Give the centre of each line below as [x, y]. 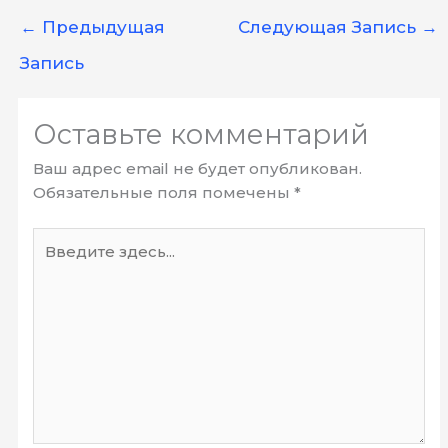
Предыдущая [101, 26]
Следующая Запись [329, 26]
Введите [67, 238]
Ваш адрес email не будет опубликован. [198, 169]
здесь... [60, 262]
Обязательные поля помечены [164, 193]
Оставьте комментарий [201, 135]
